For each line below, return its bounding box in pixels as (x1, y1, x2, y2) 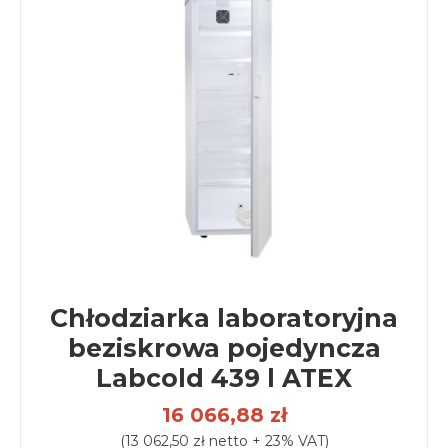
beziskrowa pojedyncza (67, 333, 381, 363)
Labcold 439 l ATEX (96, 363, 352, 393)
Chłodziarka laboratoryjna (50, 303, 398, 333)
